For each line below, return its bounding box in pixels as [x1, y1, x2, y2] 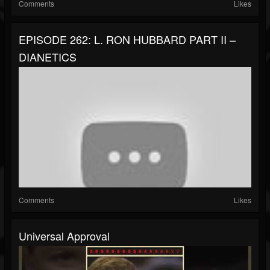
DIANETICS [19, 49, 77, 65]
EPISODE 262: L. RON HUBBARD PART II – [19, 31, 236, 48]
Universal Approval [19, 228, 110, 244]
